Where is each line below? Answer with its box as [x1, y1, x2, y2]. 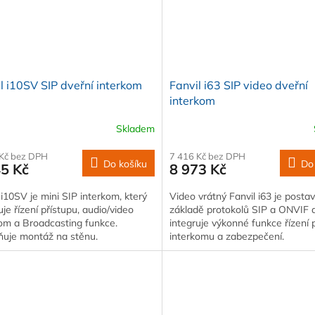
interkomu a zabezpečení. [169, 229, 284, 243]
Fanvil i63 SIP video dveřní [169, 77, 308, 92]
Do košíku [103, 157, 147, 170]
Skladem [115, 122, 155, 136]
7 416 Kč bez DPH [169, 150, 245, 162]
